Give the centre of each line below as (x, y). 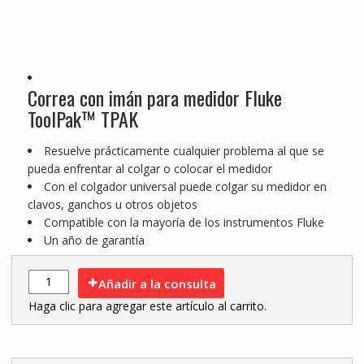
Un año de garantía (94, 240)
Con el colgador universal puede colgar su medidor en (185, 187)
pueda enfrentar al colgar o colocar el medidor (149, 169)
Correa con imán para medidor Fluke (154, 98)
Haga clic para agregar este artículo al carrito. (147, 306)
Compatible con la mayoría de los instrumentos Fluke (184, 223)
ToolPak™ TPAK (82, 119)
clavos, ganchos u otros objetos (112, 205)
